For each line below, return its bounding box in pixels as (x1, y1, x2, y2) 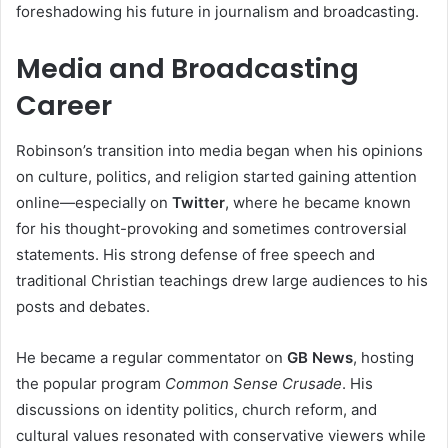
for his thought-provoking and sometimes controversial (16, 218, 407, 238)
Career (16, 87, 112, 125)
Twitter (172, 192, 225, 212)
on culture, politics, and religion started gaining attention (16, 166, 417, 186)
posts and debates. (16, 296, 150, 316)
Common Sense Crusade (165, 373, 342, 393)
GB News (287, 347, 353, 367)
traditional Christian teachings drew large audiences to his (16, 270, 428, 290)
